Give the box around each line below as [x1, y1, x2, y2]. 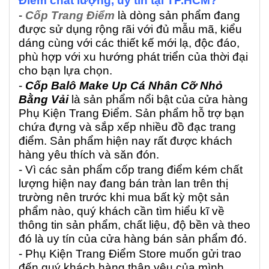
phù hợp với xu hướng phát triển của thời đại [19, 50, 248, 63]
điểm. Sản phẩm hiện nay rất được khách [19, 134, 232, 147]
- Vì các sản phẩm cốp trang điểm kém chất [19, 163, 243, 176]
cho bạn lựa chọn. [19, 64, 115, 77]
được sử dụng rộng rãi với [19, 22, 153, 35]
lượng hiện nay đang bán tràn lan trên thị [19, 177, 228, 190]
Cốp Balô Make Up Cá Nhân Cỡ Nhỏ [25, 79, 223, 92]
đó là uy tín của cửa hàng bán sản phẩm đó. [19, 232, 250, 245]
